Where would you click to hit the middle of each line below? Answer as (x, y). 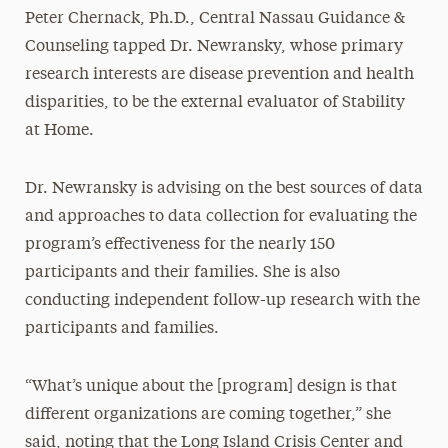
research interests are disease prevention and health (219, 75)
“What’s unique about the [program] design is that (210, 387)
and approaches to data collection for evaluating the (220, 217)
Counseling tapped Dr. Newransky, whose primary (213, 47)
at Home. (59, 131)
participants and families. (121, 329)
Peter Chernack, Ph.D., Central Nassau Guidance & (214, 19)
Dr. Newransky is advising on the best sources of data (223, 189)
